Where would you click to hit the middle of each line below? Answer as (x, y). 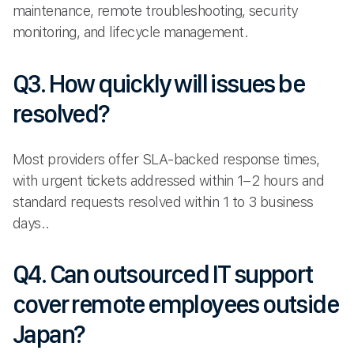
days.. (31, 223)
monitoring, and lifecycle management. (131, 32)
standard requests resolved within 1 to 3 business (163, 201)
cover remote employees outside (175, 305)
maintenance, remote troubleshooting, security (155, 11)
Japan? (49, 335)
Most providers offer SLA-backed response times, (166, 159)
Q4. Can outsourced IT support (163, 275)
